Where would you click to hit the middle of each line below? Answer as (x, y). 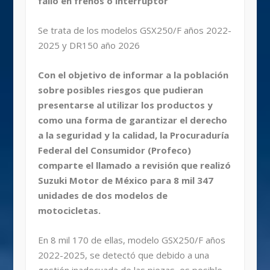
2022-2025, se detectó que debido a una (123, 255)
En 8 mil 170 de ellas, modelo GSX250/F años (131, 240)
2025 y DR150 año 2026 (89, 46)
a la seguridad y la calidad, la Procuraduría (133, 135)
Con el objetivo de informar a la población (133, 75)
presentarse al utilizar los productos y (125, 105)
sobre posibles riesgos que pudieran (120, 90)
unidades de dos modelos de (102, 196)
